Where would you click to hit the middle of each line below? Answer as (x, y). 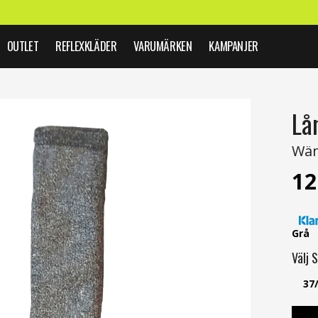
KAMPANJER (234, 46)
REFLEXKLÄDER (86, 46)
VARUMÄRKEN (163, 46)
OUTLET (23, 46)
